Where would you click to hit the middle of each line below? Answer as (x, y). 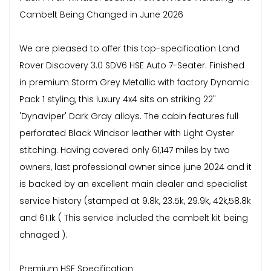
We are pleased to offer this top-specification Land (129, 48)
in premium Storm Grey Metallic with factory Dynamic (134, 82)
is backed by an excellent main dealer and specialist (133, 184)
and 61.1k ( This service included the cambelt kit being (134, 217)
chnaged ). (43, 234)
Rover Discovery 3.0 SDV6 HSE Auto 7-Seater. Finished (132, 65)
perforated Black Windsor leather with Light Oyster (127, 133)
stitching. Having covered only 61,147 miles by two (125, 150)
